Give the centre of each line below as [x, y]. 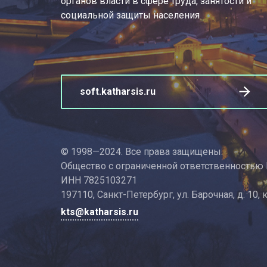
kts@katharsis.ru [100, 212]
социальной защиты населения [130, 15]
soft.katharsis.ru [118, 91]
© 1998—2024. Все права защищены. [142, 151]
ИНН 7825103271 [99, 180]
